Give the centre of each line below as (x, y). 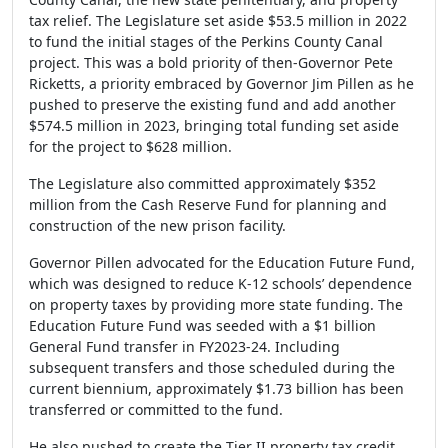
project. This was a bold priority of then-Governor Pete (211, 62)
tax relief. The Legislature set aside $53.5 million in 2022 (218, 20)
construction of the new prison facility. (157, 225)
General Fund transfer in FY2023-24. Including (184, 346)
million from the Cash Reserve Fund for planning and (208, 204)
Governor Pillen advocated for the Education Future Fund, (222, 262)
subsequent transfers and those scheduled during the (212, 367)
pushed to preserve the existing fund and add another (212, 104)
